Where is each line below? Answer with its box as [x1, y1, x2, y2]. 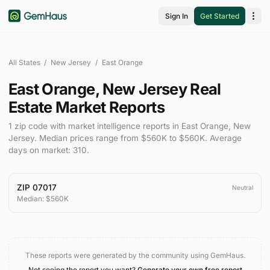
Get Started [200, 11, 240, 21]
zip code [14, 121, 48, 131]
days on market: [8, 145, 73, 155]
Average [207, 133, 242, 143]
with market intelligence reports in [47, 121, 181, 131]
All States [8, 58, 40, 67]
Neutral [231, 183, 253, 191]
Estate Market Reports [8, 97, 165, 116]
